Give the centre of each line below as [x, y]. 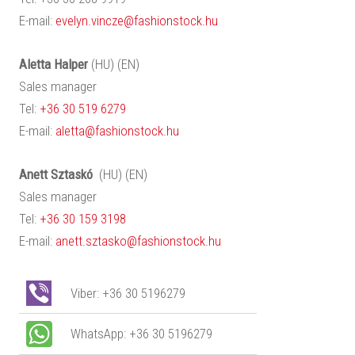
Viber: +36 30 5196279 [158, 293]
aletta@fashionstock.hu [117, 130]
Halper [72, 64]
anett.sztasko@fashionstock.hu [138, 240]
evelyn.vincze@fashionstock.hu [136, 21]
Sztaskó [73, 174]
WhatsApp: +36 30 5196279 [140, 333]
